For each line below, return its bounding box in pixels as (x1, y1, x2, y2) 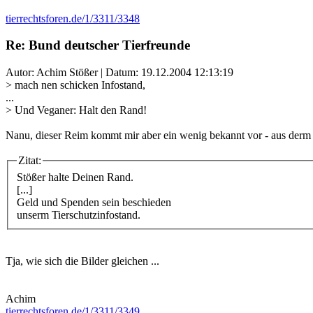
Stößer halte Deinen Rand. (17, 170, 133, 183)
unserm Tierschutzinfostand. (17, 208, 140, 221)
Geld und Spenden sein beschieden (17, 196, 171, 208)
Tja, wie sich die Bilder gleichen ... (6, 254, 159, 267)
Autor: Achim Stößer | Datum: (6, 66, 141, 79)
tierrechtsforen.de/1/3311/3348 (6, 12, 140, 24)
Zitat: (18, 154, 41, 167)
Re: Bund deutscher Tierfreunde (6, 38, 190, 53)
